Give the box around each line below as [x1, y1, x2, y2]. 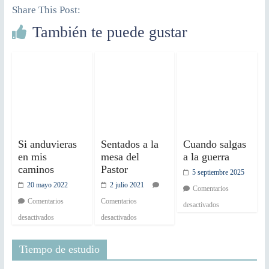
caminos [17, 163, 54, 175]
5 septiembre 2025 [192, 168, 245, 177]
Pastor [100, 163, 128, 175]
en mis [17, 150, 47, 163]
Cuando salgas [183, 138, 247, 150]
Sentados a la [100, 138, 159, 150]
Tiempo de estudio [19, 243, 100, 255]
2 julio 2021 [109, 180, 144, 189]
